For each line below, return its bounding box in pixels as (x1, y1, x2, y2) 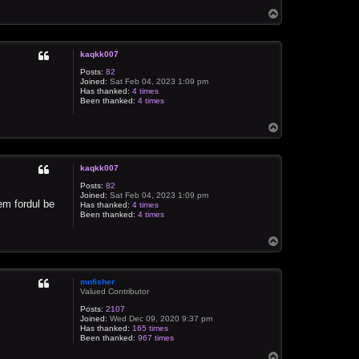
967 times (138, 333, 175, 342)
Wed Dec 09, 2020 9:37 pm (107, 313, 213, 323)
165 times (132, 323, 169, 333)
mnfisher (80, 276, 115, 286)
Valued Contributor (80, 286, 150, 296)
